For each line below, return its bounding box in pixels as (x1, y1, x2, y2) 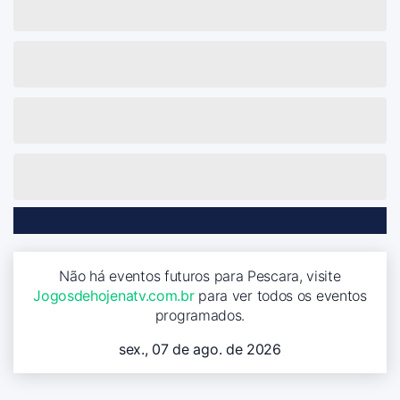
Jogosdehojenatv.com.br (33, 286, 195, 304)
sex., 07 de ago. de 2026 (119, 339, 281, 358)
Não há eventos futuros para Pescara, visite (59, 266, 341, 285)
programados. (154, 305, 246, 324)
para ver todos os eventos (194, 286, 367, 304)
